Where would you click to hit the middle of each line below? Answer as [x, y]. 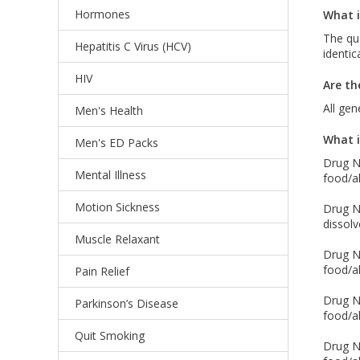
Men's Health [109, 110]
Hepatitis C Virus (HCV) [133, 46]
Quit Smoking [110, 335]
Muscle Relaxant [117, 239]
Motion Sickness [117, 207]
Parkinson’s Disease [127, 303]
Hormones [102, 14]
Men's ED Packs [117, 143]
